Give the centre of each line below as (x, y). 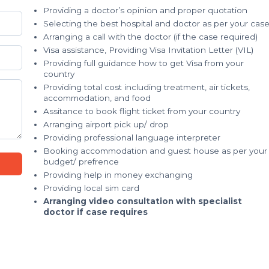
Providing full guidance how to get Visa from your (144, 63)
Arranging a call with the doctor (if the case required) (150, 37)
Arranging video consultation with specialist (143, 201)
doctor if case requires (95, 212)
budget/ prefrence (81, 162)
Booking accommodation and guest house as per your (155, 151)
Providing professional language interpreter (132, 138)
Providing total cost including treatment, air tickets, (147, 87)
